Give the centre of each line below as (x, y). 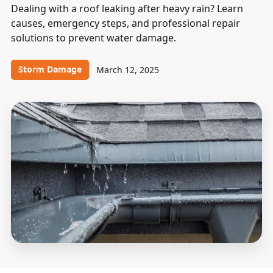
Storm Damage (50, 69)
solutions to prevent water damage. (94, 38)
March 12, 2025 (128, 69)
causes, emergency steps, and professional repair (126, 23)
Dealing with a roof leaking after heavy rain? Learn (127, 9)
